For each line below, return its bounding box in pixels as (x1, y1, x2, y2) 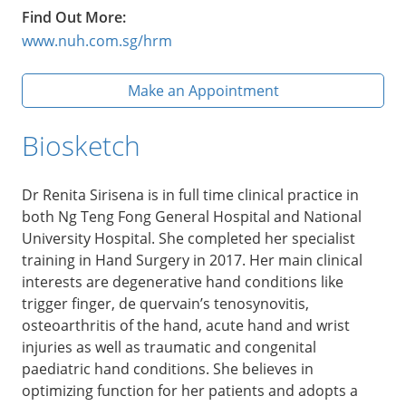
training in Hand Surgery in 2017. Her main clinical (22, 249, 362, 270)
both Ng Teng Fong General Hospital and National (22, 206, 362, 227)
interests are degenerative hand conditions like (22, 271, 343, 292)
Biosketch (22, 126, 140, 164)
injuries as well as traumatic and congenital (22, 336, 316, 357)
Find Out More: (22, 6, 126, 27)
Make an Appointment (127, 80, 279, 101)
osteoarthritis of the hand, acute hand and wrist (22, 314, 350, 335)
